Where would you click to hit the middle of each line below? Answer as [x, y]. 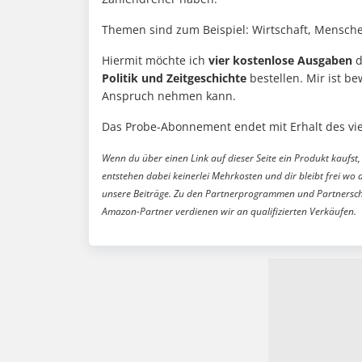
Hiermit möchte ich [155, 61]
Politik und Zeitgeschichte [174, 78]
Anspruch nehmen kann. [169, 96]
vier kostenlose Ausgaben [280, 61]
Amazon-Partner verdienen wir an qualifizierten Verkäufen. [229, 212]
